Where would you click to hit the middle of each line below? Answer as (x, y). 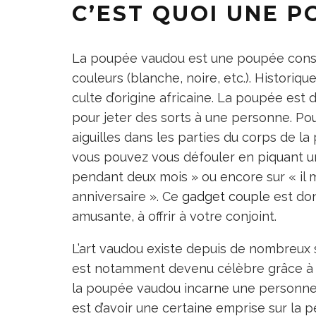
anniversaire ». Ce (127, 196)
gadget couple (226, 196)
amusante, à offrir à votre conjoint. (174, 216)
